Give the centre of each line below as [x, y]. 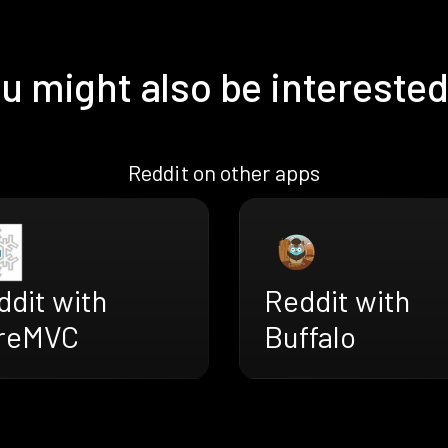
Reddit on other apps [224, 172]
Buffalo [310, 336]
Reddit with [337, 300]
